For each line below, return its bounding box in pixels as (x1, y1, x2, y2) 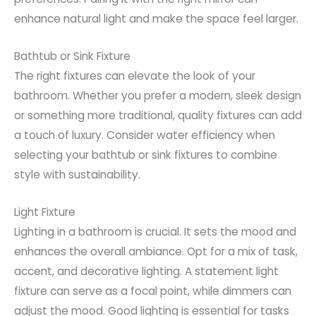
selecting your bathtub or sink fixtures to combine (14, 147, 277, 163)
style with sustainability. (14, 167, 140, 183)
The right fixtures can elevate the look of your (14, 68, 255, 84)
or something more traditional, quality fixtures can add (14, 108, 302, 123)
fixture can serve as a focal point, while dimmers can (14, 283, 291, 298)
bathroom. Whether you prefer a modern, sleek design (14, 88, 301, 104)
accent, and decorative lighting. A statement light (14, 263, 279, 279)
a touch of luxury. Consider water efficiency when (14, 128, 275, 143)
